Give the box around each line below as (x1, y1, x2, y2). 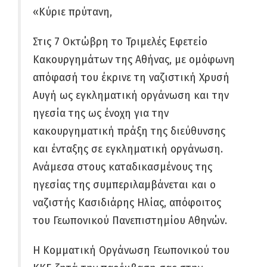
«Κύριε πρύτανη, (33, 6, 112, 18)
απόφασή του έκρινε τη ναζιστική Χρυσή (33, 72, 229, 84)
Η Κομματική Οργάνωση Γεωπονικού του (33, 244, 229, 257)
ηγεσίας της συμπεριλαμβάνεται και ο (33, 179, 216, 191)
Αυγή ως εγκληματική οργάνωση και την (33, 89, 229, 102)
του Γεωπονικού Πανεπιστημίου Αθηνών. (33, 215, 227, 227)
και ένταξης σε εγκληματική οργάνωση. (33, 143, 223, 156)
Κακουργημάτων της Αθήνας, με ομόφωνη (33, 54, 235, 66)
